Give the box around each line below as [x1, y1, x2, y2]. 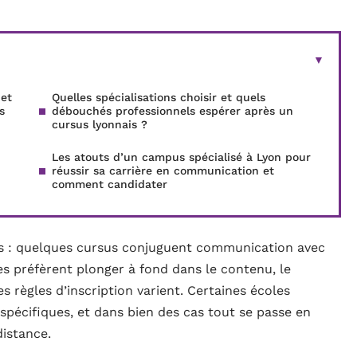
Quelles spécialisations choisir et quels [52, 91, 265, 104]
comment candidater [52, 178, 167, 190]
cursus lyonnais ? [52, 118, 147, 131]
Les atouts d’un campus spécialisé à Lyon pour [52, 151, 311, 163]
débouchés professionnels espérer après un [52, 104, 293, 117]
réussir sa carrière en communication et [52, 164, 274, 177]
